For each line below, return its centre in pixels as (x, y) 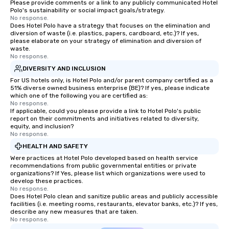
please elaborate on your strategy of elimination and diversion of (106, 41)
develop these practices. (47, 181)
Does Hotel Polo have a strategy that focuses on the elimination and (110, 26)
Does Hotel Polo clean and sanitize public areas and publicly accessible (114, 196)
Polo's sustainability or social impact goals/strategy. (88, 10)
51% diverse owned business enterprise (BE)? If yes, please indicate (110, 88)
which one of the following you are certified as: (79, 96)
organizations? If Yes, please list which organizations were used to (108, 173)
